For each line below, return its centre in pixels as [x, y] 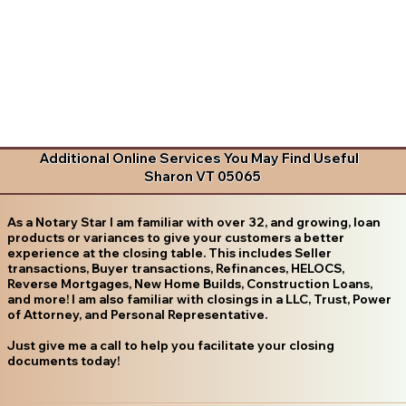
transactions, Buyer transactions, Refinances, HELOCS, [175, 268]
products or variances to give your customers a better [175, 237]
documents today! [63, 360]
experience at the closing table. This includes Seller [169, 252]
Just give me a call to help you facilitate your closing [170, 345]
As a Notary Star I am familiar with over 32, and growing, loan [193, 222]
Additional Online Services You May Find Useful [199, 159]
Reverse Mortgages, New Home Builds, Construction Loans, [189, 283]
